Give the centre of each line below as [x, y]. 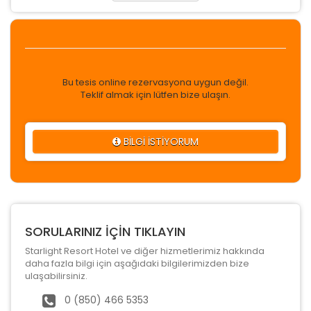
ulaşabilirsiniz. [56, 276]
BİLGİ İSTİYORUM [160, 141]
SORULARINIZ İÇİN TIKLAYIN [105, 231]
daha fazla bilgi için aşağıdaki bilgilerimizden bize [137, 263]
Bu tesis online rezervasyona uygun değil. [155, 82]
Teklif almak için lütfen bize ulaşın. [155, 94]
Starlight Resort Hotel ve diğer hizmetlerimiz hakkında [145, 251]
